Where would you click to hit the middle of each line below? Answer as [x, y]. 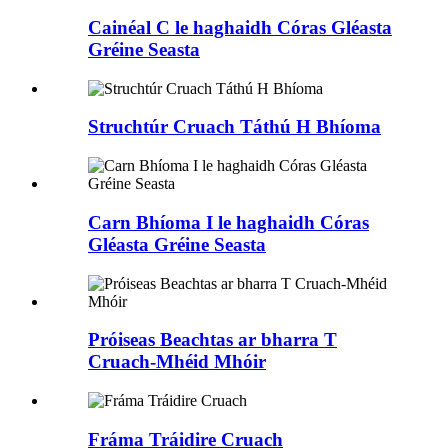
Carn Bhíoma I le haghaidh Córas [228, 222]
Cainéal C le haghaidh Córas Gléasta [240, 27]
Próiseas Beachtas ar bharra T [212, 340]
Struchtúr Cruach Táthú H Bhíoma [234, 127]
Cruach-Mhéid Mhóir [177, 362]
